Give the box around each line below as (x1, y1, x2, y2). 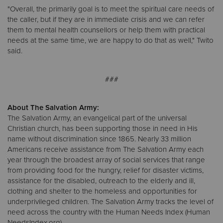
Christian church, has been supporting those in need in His (7, 124, 198, 133)
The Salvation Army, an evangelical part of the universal (7, 113, 187, 123)
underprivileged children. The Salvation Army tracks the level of (7, 197, 214, 207)
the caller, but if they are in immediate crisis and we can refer (7, 15, 205, 24)
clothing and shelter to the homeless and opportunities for (7, 187, 197, 196)
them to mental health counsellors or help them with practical (7, 25, 205, 35)
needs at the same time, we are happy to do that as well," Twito (7, 36, 214, 45)
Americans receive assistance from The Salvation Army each (7, 145, 204, 154)
